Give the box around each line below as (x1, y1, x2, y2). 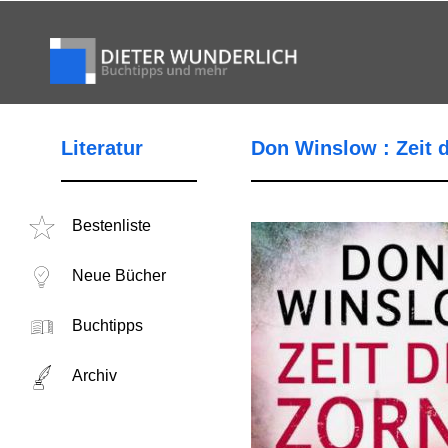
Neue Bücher (71, 267, 166, 284)
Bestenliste (71, 217, 151, 234)
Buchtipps (71, 317, 143, 334)
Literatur (60, 137, 143, 159)
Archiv (71, 367, 117, 384)
